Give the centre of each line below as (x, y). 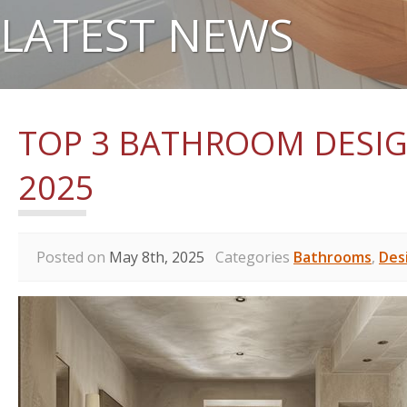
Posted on (73, 257)
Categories (249, 257)
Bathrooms (333, 257)
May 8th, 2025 (157, 257)
